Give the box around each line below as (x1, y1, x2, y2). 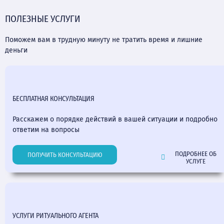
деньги (5, 45, 27, 54)
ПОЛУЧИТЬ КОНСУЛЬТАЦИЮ (27, 151, 102, 159)
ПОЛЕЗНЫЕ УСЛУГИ (5, 12, 80, 24)
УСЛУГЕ (186, 157, 206, 165)
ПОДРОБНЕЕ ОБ (175, 149, 217, 157)
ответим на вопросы (12, 125, 79, 134)
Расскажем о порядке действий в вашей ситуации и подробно (12, 114, 217, 123)
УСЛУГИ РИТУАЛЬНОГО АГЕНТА (12, 211, 98, 220)
